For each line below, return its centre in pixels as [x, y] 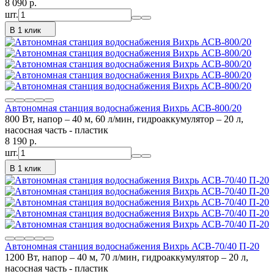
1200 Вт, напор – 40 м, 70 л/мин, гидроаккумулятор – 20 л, [127, 257]
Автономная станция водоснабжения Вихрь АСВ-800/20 [123, 108]
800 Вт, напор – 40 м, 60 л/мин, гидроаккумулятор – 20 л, [124, 119]
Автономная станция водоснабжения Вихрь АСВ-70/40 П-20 [132, 246]
